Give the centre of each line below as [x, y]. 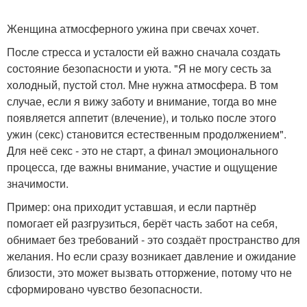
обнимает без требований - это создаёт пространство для [153, 239]
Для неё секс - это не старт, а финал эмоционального [143, 150]
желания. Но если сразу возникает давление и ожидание [151, 256]
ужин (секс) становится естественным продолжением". [147, 134]
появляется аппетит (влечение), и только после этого [142, 117]
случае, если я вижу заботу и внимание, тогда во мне [142, 101]
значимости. [38, 183]
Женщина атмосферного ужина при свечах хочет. [133, 28]
